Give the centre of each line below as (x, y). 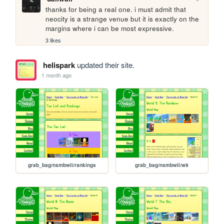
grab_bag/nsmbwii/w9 (162, 165)
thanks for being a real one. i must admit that (116, 9)
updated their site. (104, 64)
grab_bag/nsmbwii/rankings (62, 165)
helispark (59, 65)
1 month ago (57, 75)
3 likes (53, 40)
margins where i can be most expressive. (110, 28)
